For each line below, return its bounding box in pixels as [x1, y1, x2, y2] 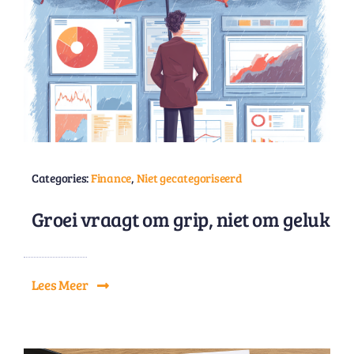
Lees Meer [31, 276, 88, 294]
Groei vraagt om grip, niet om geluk [31, 205, 330, 232]
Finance [90, 170, 132, 186]
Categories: [31, 170, 91, 186]
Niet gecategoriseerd [136, 170, 243, 186]
